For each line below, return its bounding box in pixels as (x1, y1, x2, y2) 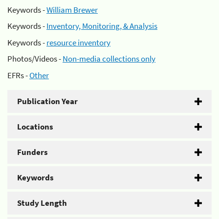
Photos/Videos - (7, 53, 63, 64)
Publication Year (17, 95, 78, 107)
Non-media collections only (63, 53, 155, 64)
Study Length (17, 197, 67, 208)
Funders (17, 146, 48, 157)
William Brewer (46, 4, 98, 15)
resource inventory (46, 37, 110, 48)
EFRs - (7, 69, 29, 81)
